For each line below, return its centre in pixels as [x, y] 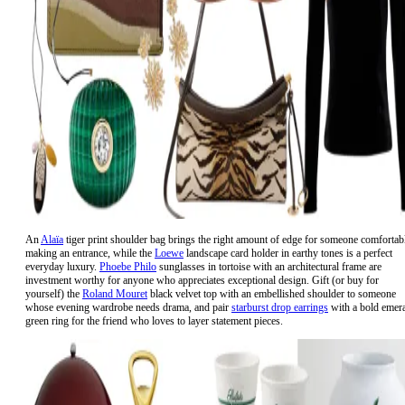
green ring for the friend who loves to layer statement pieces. [154, 320]
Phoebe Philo [128, 266]
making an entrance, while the [90, 253]
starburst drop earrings [280, 307]
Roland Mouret [115, 293]
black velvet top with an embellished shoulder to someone [272, 293]
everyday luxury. [62, 266]
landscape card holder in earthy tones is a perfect [288, 253]
